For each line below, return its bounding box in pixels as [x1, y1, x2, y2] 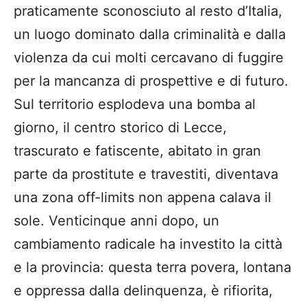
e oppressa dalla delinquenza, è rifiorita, [14, 282, 273, 299]
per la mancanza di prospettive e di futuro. [14, 72, 288, 89]
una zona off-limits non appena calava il [14, 188, 271, 206]
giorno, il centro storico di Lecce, [14, 119, 227, 136]
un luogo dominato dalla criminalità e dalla [14, 25, 286, 42]
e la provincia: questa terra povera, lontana [14, 258, 291, 275]
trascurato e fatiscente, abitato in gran [14, 142, 261, 159]
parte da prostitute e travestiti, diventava [14, 165, 278, 182]
